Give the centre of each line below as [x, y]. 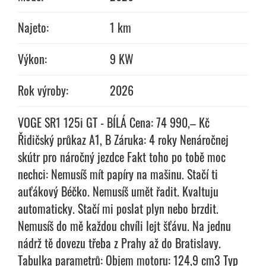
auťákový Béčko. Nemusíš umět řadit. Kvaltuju [118, 192]
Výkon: [32, 59]
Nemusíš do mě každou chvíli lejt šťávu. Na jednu [124, 226]
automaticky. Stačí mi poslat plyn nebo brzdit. [118, 209]
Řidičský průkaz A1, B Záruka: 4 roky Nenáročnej [123, 140]
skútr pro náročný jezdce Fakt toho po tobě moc [122, 157]
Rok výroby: [43, 91]
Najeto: [33, 28]
